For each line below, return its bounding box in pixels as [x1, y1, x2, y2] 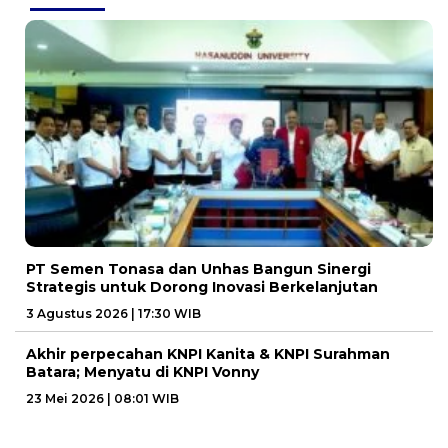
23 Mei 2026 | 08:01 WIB [26, 390, 179, 406]
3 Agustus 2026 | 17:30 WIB [26, 305, 201, 321]
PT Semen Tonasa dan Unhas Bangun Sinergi [26, 259, 371, 278]
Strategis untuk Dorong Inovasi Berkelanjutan [26, 277, 378, 296]
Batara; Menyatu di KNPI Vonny [26, 362, 259, 381]
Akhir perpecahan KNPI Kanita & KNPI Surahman [26, 344, 390, 363]
